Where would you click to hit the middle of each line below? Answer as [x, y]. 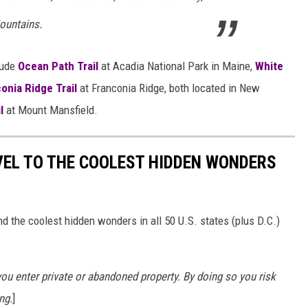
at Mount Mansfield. [51, 110]
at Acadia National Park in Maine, [177, 66]
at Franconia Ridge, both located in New [168, 88]
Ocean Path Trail [58, 66]
